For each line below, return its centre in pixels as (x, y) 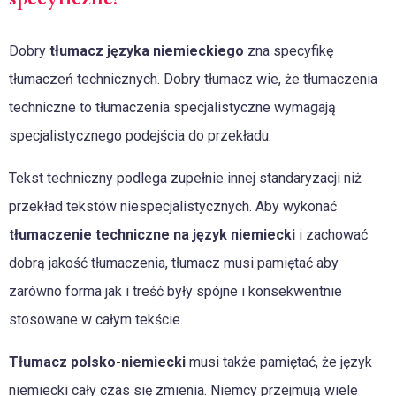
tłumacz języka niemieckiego (147, 51)
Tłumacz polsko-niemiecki (99, 362)
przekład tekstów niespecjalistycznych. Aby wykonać (173, 207)
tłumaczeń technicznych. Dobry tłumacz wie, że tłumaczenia (193, 80)
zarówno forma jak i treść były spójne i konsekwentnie (175, 292)
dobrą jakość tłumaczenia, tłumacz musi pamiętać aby (174, 263)
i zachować (333, 235)
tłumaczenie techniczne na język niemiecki (154, 235)
